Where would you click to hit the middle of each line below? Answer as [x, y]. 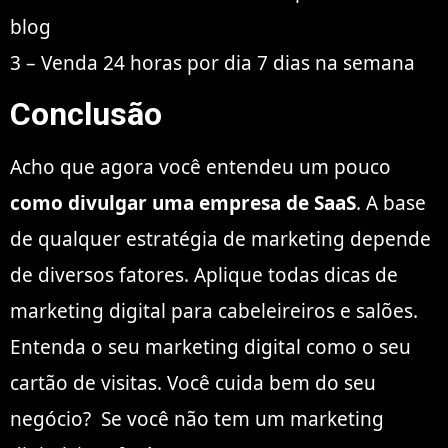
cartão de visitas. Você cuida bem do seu [193, 382]
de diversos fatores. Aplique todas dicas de [204, 274]
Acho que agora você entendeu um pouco [200, 166]
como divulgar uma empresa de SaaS [183, 202]
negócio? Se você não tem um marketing [197, 418]
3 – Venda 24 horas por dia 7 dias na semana [212, 62]
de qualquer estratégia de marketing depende [220, 238]
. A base [391, 202]
